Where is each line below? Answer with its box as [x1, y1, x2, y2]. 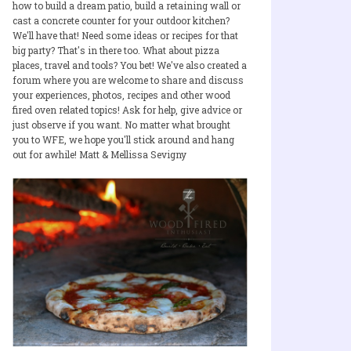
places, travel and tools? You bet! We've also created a [13, 59, 247, 71]
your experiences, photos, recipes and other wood [13, 89, 230, 101]
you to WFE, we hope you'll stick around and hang [13, 133, 234, 146]
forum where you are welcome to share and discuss [13, 74, 244, 86]
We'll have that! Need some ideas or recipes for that [13, 29, 238, 42]
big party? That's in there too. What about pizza [13, 44, 219, 56]
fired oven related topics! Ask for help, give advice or [13, 103, 242, 116]
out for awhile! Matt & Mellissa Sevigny [13, 148, 186, 161]
